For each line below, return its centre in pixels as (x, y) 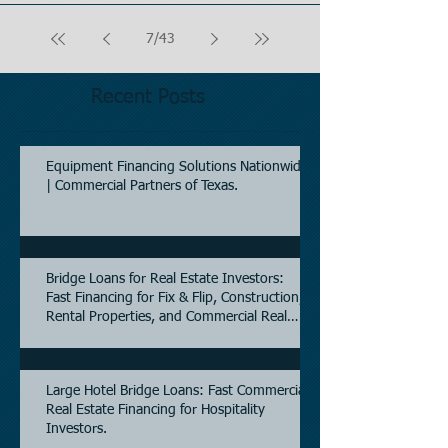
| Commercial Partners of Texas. (142, 186)
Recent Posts (148, 97)
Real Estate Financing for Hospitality (155, 410)
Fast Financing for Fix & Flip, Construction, (174, 298)
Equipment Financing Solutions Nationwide (177, 167)
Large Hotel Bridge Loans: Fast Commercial (177, 391)
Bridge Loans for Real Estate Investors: (165, 279)
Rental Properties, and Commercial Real (166, 317)
